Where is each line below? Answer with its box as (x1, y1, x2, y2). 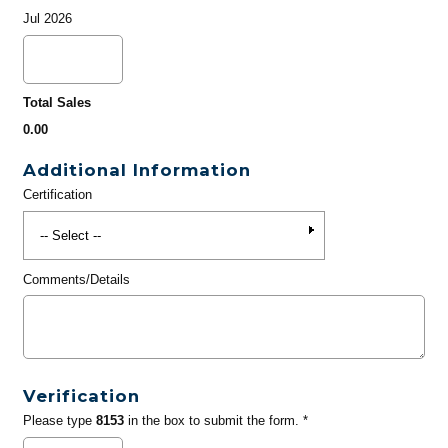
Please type (22, 413, 96, 429)
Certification (22, 187, 92, 203)
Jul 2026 (22, 11, 72, 27)
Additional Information (22, 160, 251, 181)
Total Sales (22, 95, 91, 111)
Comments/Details (22, 271, 130, 287)
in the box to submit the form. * (123, 413, 308, 429)
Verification (22, 386, 140, 407)
